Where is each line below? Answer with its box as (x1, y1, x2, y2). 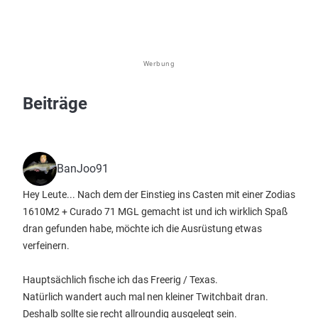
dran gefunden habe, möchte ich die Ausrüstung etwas (23, 223, 262, 234)
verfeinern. (23, 240, 70, 251)
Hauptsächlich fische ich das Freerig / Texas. (23, 274, 218, 285)
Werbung (143, 59, 175, 68)
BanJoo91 (57, 162, 109, 175)
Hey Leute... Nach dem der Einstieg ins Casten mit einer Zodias (23, 189, 295, 200)
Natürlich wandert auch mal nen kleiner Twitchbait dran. (23, 291, 268, 302)
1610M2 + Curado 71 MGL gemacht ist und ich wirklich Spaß (23, 206, 287, 217)
